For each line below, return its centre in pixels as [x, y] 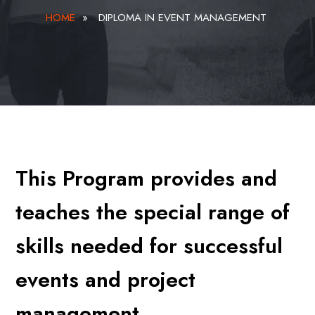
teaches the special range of [153, 212]
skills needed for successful [149, 246]
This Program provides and [147, 178]
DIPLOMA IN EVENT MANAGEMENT [182, 18]
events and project [106, 279]
